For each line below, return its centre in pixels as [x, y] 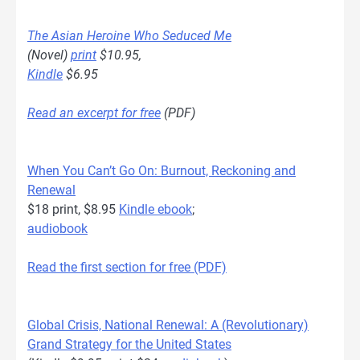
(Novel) [49, 55]
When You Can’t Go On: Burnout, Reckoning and [162, 171]
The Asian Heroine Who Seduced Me [129, 35]
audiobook [57, 229]
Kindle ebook [155, 210]
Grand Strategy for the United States [129, 345]
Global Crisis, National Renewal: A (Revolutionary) [168, 325]
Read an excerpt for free [94, 112]
